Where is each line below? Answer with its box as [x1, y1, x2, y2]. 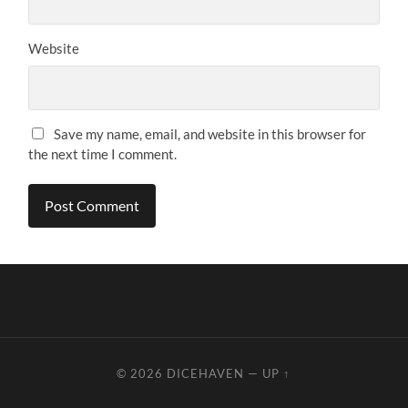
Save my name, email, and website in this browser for [54, 125, 367, 142]
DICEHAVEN [167, 366, 245, 382]
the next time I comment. [28, 145, 178, 162]
